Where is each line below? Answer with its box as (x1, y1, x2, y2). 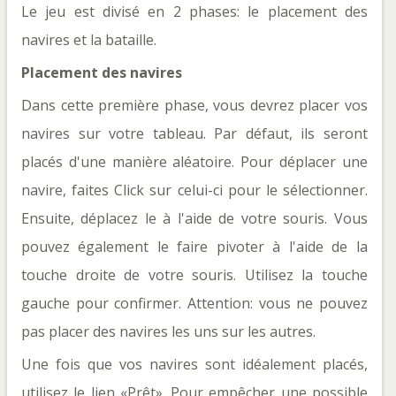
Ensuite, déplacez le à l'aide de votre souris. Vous (21, 209, 368, 228)
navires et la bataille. (21, 30, 156, 49)
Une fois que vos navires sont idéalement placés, (21, 354, 368, 374)
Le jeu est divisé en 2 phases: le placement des (21, 2, 368, 21)
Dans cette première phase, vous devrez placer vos (21, 95, 368, 115)
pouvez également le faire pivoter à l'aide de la (21, 237, 368, 256)
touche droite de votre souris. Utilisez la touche (21, 265, 368, 285)
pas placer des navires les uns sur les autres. (21, 322, 316, 341)
